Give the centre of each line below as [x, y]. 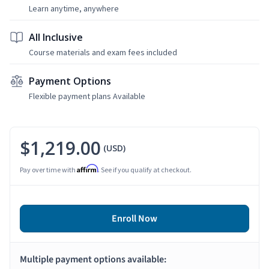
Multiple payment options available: [93, 259]
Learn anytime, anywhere [74, 8]
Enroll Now [134, 218]
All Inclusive [56, 37]
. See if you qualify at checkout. [145, 169]
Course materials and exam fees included [103, 52]
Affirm [87, 168]
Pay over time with [48, 169]
